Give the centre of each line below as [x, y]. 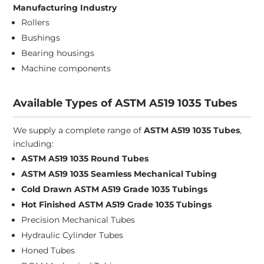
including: [34, 144]
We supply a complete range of [79, 131]
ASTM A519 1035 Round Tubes [85, 159]
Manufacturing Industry [65, 8]
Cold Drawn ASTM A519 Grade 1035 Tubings [115, 189]
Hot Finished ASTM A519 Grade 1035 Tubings [117, 205]
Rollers [36, 23]
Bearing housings [58, 53]
